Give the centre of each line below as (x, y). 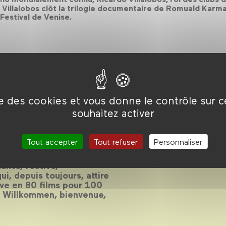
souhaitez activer (113, 113)
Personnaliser (178, 142)
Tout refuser (116, 142)
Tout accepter (52, 142)
